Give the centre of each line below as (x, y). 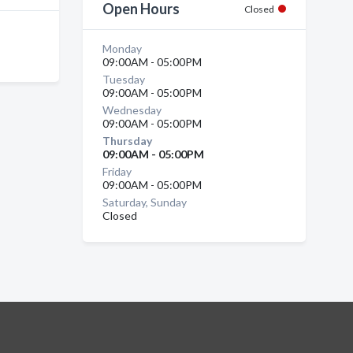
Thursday (127, 141)
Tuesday (123, 79)
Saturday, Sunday (144, 202)
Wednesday (132, 110)
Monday (122, 48)
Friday (117, 171)
